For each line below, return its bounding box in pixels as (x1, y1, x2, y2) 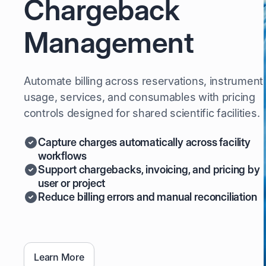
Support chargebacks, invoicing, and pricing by (38, 163, 260, 176)
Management (24, 25, 194, 60)
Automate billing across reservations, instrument (24, 75, 264, 87)
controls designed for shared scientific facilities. (24, 107, 260, 119)
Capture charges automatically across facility (38, 136, 251, 148)
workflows (38, 150, 87, 162)
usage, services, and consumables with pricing (24, 91, 255, 103)
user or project (38, 177, 106, 189)
